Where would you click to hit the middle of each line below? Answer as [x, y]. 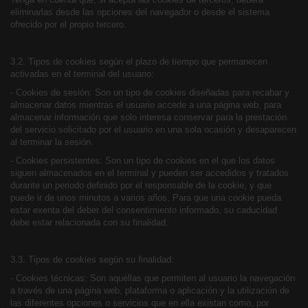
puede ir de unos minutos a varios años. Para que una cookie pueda [146, 198]
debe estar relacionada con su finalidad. [89, 222]
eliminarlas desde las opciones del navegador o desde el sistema [140, 12]
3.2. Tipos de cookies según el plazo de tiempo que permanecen [139, 62]
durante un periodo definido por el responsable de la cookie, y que [141, 185]
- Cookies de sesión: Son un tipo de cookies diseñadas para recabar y [150, 92]
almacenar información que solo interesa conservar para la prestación [148, 117]
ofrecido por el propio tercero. [68, 24]
